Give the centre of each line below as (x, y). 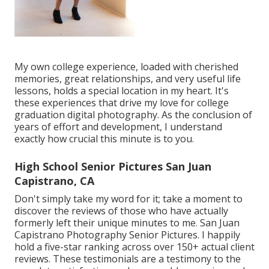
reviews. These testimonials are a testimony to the (128, 258)
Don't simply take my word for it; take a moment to (128, 198)
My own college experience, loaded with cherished (126, 66)
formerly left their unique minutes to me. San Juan (127, 222)
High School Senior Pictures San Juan (113, 166)
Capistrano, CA (54, 180)
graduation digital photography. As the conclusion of (133, 114)
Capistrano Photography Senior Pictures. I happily (127, 234)
